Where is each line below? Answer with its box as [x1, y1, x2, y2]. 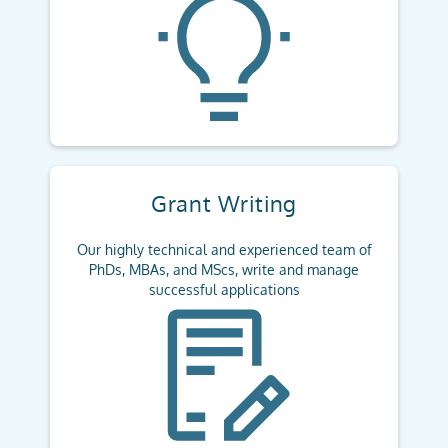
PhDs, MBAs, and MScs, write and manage [89, 261, 359, 278]
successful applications [148, 281, 300, 298]
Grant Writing [150, 189, 298, 217]
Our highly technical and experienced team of [76, 241, 372, 258]
